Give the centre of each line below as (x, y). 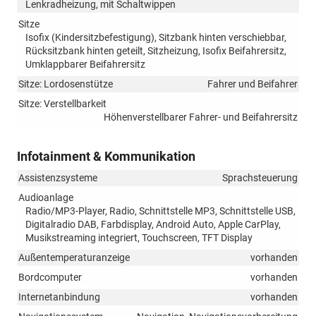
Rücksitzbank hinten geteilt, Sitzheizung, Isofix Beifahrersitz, (156, 51)
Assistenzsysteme (58, 178)
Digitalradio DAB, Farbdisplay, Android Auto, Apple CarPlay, (153, 225)
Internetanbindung (59, 297)
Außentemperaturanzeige (74, 258)
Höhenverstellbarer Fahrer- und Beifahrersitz (201, 117)
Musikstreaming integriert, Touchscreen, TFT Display (139, 238)
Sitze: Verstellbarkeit (62, 104)
